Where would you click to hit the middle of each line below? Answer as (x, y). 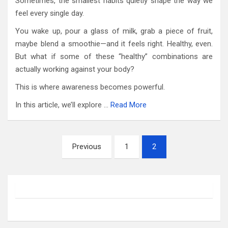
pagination (38, 159)
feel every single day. (50, 13)
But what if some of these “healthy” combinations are (114, 57)
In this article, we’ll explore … (63, 105)
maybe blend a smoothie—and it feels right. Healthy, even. (114, 44)
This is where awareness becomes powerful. (90, 87)
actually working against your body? (75, 69)
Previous (87, 147)
